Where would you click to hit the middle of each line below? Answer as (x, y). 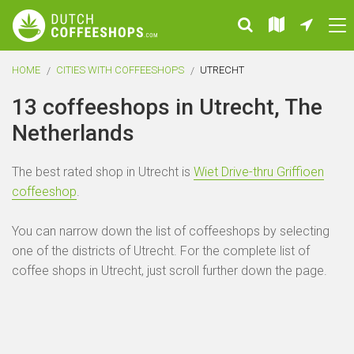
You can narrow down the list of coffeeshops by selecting (171, 231)
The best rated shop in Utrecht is (103, 172)
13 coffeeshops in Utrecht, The (167, 107)
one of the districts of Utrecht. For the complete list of (161, 251)
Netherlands (73, 133)
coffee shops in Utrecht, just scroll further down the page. (169, 271)
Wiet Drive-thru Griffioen (259, 172)
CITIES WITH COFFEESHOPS (120, 70)
